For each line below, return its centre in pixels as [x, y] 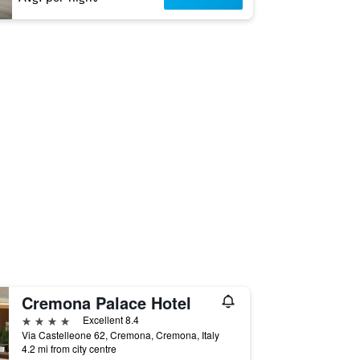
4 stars [39, 319]
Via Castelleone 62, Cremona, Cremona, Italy [120, 335]
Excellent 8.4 [110, 319]
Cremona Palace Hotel [106, 303]
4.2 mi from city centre [69, 348]
